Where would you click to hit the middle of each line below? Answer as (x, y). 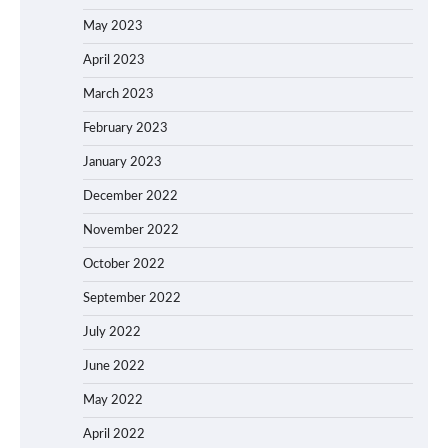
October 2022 (124, 264)
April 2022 (114, 434)
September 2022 (132, 298)
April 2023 (114, 60)
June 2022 (114, 366)
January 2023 (122, 162)
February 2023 (125, 128)
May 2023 (113, 26)
